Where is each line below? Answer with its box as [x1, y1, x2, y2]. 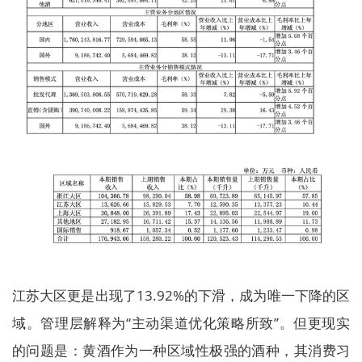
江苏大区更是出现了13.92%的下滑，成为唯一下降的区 [12, 285, 350, 305]
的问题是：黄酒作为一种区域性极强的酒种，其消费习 [12, 340, 350, 360]
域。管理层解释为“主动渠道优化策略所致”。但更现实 [12, 313, 350, 332]
